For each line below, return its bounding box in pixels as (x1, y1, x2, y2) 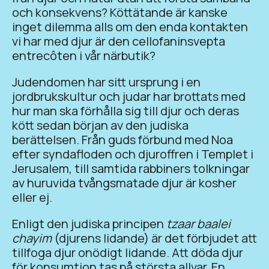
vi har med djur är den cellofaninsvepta (12, 32, 225, 49)
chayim (12, 229, 52, 246)
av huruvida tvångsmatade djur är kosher (12, 174, 237, 191)
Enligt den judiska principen (12, 215, 166, 232)
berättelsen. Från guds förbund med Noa (12, 131, 233, 148)
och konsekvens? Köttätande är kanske (12, 4, 228, 20)
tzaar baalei (166, 215, 231, 232)
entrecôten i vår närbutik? (12, 47, 156, 64)
